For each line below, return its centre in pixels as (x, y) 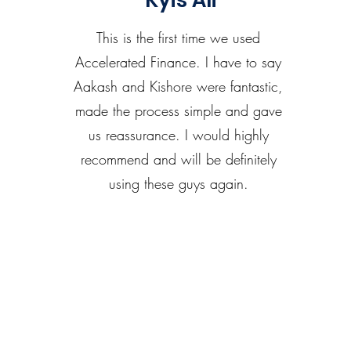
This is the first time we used (179, 38)
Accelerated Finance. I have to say (179, 62)
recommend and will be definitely (178, 159)
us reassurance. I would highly (178, 135)
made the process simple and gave (178, 110)
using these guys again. (178, 183)
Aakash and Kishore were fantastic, (179, 86)
